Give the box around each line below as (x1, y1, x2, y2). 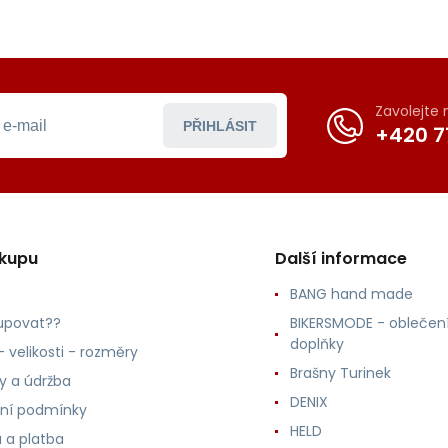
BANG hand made (289, 284, 413, 305)
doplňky (289, 334, 344, 355)
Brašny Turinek (289, 363, 391, 384)
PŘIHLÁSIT (183, 117, 257, 134)
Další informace (274, 247, 407, 271)
